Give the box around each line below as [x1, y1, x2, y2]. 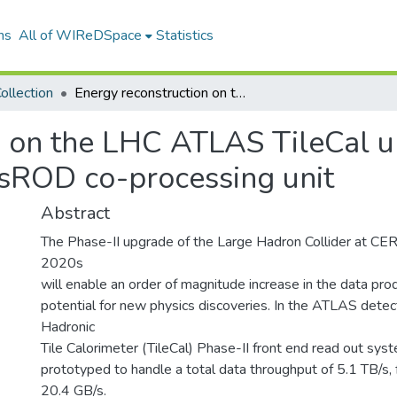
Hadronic [41, 317, 95, 337]
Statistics [155, 26, 214, 45]
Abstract [41, 201, 110, 225]
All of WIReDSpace [18, 26, 142, 45]
